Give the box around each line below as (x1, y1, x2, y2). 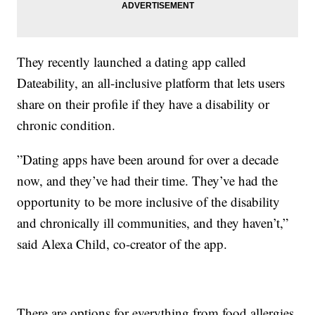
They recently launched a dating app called (17, 52, 247, 70)
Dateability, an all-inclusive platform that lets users (17, 73, 285, 91)
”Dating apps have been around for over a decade (17, 150, 279, 168)
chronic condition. (17, 115, 116, 134)
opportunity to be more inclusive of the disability (17, 192, 281, 210)
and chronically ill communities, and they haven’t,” (17, 213, 289, 231)
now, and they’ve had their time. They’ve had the (17, 171, 278, 189)
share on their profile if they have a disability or (17, 94, 270, 112)
